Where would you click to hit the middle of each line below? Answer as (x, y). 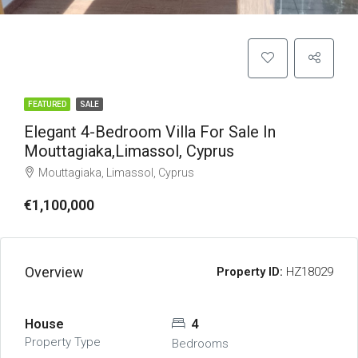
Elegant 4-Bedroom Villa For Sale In (150, 132)
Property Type (63, 342)
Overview (54, 272)
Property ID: (250, 272)
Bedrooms (200, 344)
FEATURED (47, 104)
